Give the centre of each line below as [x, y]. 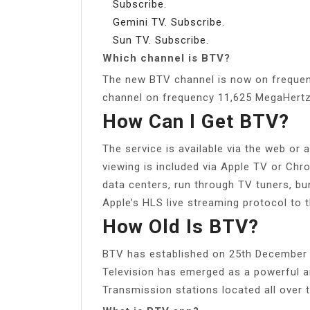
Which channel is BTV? [166, 58]
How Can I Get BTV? [196, 121]
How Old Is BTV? [181, 226]
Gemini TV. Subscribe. [169, 22]
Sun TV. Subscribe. [161, 40]
